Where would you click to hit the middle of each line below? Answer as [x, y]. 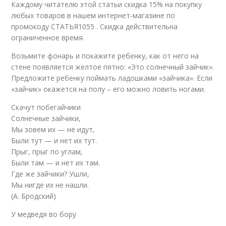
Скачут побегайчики [47, 107]
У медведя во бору [44, 214]
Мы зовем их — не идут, [54, 129]
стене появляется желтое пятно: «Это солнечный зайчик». [113, 67]
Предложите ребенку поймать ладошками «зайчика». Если [112, 78]
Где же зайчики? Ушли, [51, 174]
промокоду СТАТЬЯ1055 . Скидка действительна [95, 26]
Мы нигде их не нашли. [51, 185]
